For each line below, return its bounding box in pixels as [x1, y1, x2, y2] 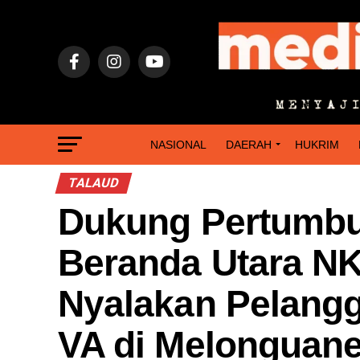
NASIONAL [150, 137, 207, 151]
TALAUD [66, 174, 121, 190]
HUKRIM [295, 137, 339, 151]
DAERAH [226, 137, 272, 151]
